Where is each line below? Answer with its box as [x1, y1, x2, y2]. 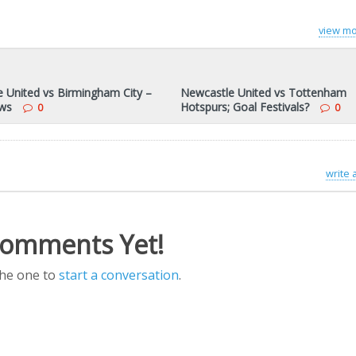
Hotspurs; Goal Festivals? [180, 99, 310, 114]
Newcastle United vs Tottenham [180, 85, 347, 100]
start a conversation [58, 266, 179, 284]
